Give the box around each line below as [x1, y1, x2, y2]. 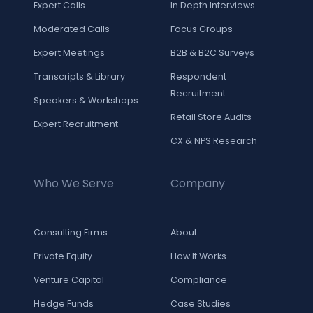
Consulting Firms [34, 226, 108, 239]
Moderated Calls [34, 23, 110, 36]
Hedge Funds [34, 298, 94, 310]
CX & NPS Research [170, 135, 257, 147]
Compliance [170, 274, 227, 286]
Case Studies [170, 298, 231, 310]
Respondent [170, 71, 226, 83]
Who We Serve [34, 175, 114, 192]
